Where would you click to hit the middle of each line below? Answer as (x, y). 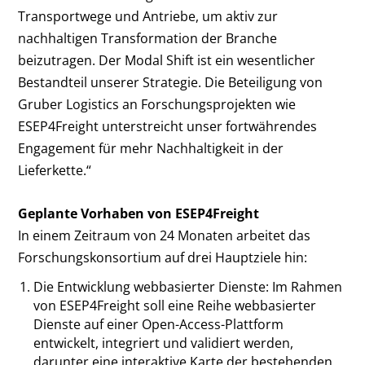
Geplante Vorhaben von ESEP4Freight (139, 213)
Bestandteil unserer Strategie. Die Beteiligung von (171, 83)
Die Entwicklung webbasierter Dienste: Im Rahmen (187, 286)
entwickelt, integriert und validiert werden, (163, 343)
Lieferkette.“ (55, 171)
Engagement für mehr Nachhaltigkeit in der (151, 149)
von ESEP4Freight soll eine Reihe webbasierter (174, 305)
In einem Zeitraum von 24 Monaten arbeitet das (165, 235)
